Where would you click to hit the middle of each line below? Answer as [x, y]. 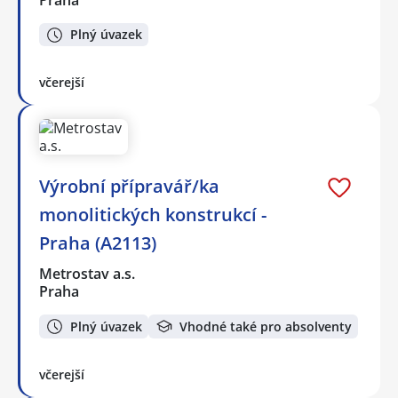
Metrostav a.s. [88, 274]
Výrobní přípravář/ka [129, 187]
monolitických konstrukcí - [153, 215]
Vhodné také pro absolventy [266, 326]
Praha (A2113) [98, 243]
